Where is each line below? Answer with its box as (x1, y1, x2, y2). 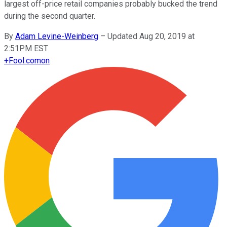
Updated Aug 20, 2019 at (107, 31, 195, 41)
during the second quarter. (4, 11, 95, 21)
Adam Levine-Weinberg (15, 31, 98, 41)
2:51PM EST (4, 43, 48, 53)
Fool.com (9, 55, 41, 65)
